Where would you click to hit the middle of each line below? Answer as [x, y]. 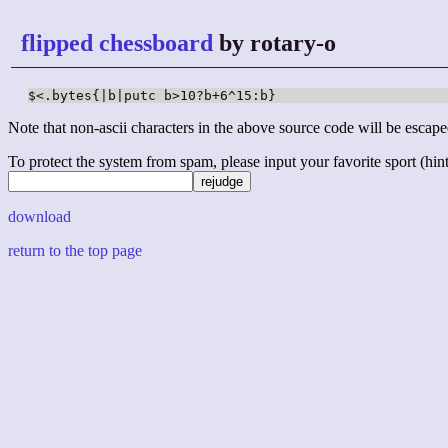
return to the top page [75, 251]
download [39, 217]
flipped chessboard [117, 43]
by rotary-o [274, 43]
